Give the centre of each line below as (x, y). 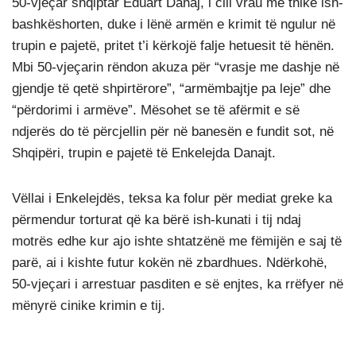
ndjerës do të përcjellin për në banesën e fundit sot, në (173, 132)
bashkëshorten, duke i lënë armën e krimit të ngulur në (174, 24)
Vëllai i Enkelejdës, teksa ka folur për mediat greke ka (172, 198)
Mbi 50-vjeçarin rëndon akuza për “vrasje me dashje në (176, 67)
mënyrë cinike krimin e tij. (89, 306)
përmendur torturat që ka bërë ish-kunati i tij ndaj (157, 220)
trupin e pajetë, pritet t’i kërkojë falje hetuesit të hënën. (173, 46)
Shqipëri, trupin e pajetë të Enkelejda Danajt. (144, 153)
